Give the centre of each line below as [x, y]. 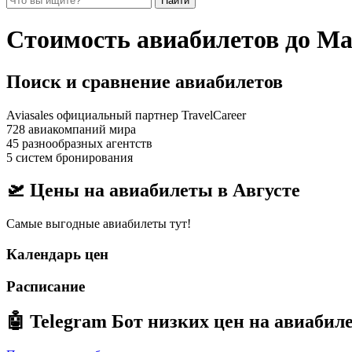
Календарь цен [57, 255]
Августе [266, 191]
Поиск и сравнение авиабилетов [145, 81]
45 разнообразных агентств [79, 143]
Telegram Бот [86, 321]
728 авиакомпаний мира [71, 129]
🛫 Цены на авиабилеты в [119, 191]
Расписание [46, 286]
